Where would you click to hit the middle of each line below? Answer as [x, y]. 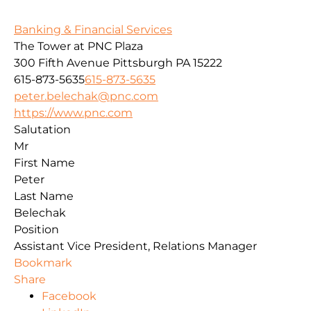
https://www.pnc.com [73, 113]
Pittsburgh [143, 63]
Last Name [44, 196]
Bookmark [43, 263]
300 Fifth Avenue [62, 63]
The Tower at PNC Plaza [78, 47]
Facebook [69, 296]
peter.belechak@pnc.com [86, 96]
